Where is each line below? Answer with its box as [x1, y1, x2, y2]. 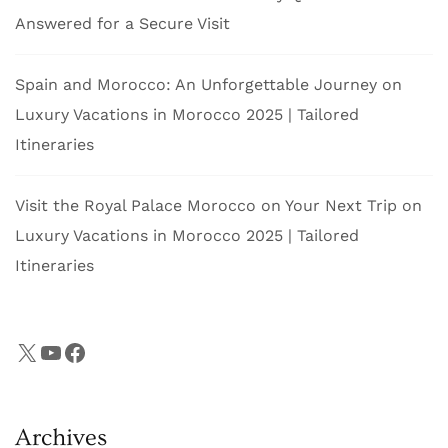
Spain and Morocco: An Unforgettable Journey [15, 74, 377, 94]
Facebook [62, 337, 174, 366]
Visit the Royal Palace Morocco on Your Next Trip [15, 195, 397, 215]
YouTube [38, 337, 134, 366]
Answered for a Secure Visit [15, 13, 230, 33]
